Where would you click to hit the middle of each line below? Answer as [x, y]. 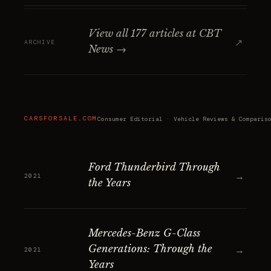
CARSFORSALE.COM [61, 118]
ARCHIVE [40, 42]
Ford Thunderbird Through [154, 167]
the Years [109, 183]
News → [107, 49]
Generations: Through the [150, 249]
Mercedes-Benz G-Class [144, 233]
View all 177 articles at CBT [155, 34]
